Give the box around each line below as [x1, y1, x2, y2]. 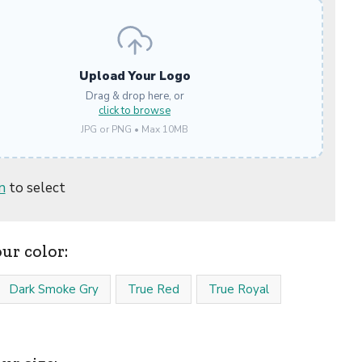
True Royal [208, 281, 269, 297]
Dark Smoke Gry [8, 281, 99, 297]
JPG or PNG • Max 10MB [81, 123, 188, 136]
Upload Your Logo [78, 68, 191, 84]
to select [5, 179, 65, 197]
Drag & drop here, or [85, 89, 184, 103]
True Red [127, 281, 179, 297]
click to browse [99, 103, 170, 118]
